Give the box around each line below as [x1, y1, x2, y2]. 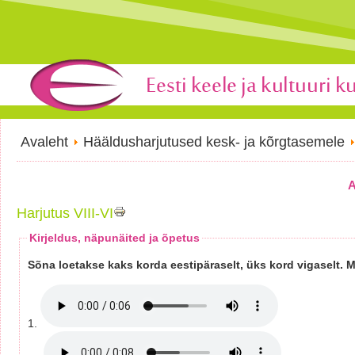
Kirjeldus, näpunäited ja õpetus [29, 231, 200, 244]
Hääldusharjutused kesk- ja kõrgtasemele [83, 134, 349, 150]
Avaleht [21, 134, 72, 150]
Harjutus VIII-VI [17, 205, 113, 221]
